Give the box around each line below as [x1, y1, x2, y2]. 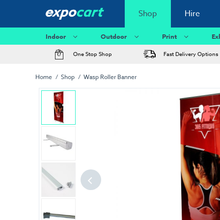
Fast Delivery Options [163, 50, 218, 59]
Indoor [46, 31, 66, 41]
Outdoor [101, 31, 127, 41]
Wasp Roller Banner [83, 72, 137, 81]
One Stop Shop [73, 50, 112, 59]
